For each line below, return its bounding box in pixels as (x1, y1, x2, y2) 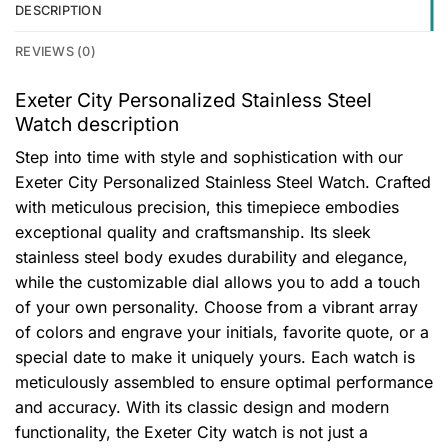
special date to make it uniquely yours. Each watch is (15, 347, 415, 368)
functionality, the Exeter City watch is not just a (15, 422, 368, 443)
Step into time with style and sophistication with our (15, 147, 403, 168)
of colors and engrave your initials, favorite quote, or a (15, 322, 429, 343)
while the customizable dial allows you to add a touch (15, 272, 420, 293)
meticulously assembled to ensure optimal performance (15, 372, 433, 393)
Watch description (15, 111, 179, 136)
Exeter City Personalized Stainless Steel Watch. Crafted (15, 172, 431, 193)
